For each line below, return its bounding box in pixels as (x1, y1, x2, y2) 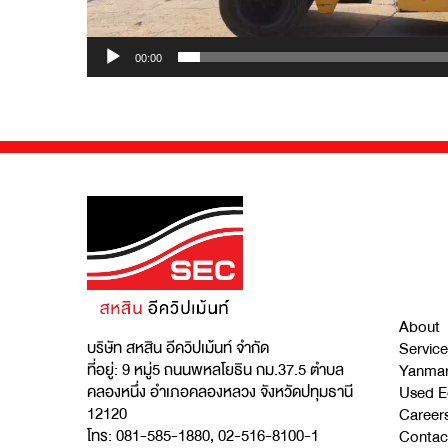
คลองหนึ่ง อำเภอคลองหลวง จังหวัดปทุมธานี (87, 378, 353, 407)
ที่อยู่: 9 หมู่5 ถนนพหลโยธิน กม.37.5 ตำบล (87, 356, 344, 385)
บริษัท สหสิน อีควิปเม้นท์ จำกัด (87, 334, 269, 363)
